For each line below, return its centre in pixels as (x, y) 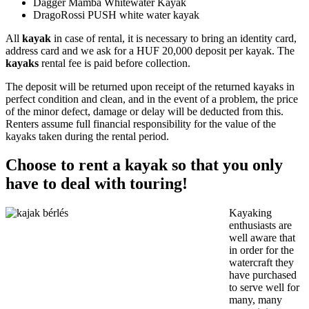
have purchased (263, 275)
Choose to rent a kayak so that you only (144, 165)
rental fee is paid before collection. (114, 63)
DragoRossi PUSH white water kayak (116, 14)
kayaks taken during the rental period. (87, 136)
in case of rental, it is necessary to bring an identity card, (174, 38)
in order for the (261, 250)
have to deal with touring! (97, 184)
